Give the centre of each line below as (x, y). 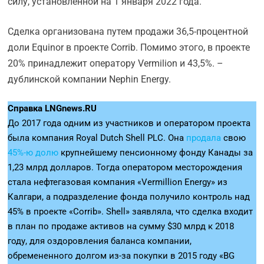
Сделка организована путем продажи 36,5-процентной (128, 32)
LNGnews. (65, 108)
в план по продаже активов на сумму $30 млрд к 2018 (121, 226)
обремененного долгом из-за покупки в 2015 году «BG (121, 256)
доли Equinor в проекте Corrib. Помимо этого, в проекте (129, 47)
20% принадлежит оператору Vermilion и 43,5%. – (116, 63)
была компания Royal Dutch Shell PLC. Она (97, 138)
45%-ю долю (33, 153)
